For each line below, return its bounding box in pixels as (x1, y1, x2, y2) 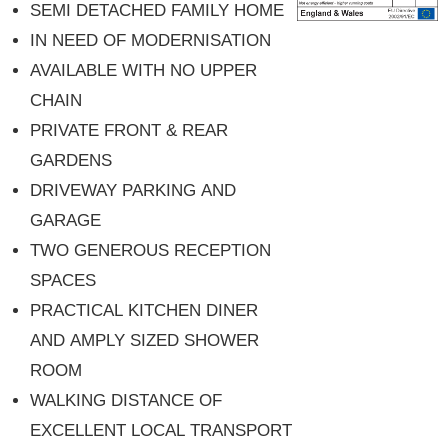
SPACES (30, 271, 96, 291)
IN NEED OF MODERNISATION (30, 31, 271, 51)
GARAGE (30, 211, 101, 231)
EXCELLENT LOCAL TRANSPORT (30, 421, 292, 441)
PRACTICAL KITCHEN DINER (30, 301, 258, 321)
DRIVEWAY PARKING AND (30, 181, 236, 201)
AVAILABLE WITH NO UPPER (30, 61, 257, 81)
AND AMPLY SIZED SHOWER (30, 331, 259, 351)
